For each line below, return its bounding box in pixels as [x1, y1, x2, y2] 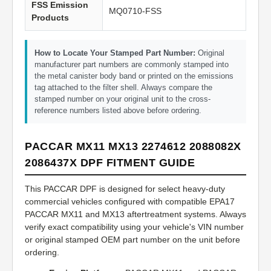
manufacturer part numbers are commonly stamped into [34, 60, 229, 70]
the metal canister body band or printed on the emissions [34, 71, 233, 81]
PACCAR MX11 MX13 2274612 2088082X [25, 140, 241, 153]
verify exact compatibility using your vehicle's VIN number [25, 222, 244, 232]
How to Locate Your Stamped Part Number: [34, 48, 195, 58]
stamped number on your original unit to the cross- [34, 94, 211, 104]
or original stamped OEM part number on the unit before [25, 235, 240, 245]
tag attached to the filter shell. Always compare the [34, 83, 212, 93]
